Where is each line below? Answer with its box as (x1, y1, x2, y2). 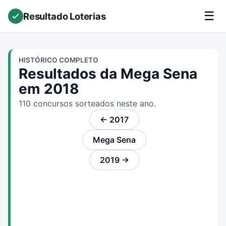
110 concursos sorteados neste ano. (19, 98, 156, 108)
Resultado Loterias (23, 10, 106, 22)
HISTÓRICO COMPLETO (19, 56, 98, 64)
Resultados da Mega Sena (19, 65, 197, 82)
